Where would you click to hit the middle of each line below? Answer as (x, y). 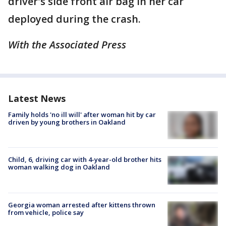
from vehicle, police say (46, 212)
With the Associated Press (67, 45)
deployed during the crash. (74, 19)
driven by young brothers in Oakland (67, 122)
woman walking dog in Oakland (59, 167)
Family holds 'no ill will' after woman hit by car (82, 115)
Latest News (37, 99)
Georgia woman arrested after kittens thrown (82, 205)
